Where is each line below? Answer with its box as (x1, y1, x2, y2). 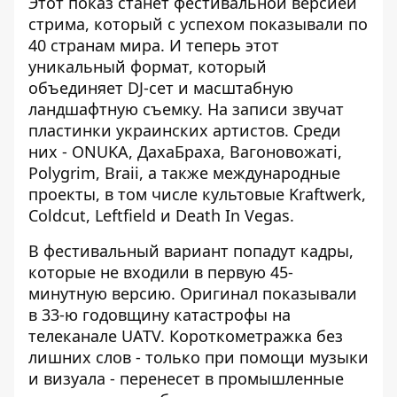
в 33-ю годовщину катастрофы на (28, 304, 291, 325)
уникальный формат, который (28, 56, 267, 77)
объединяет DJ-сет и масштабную (28, 77, 293, 98)
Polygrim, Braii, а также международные (28, 162, 340, 183)
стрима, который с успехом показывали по (28, 13, 368, 35)
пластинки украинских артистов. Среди (28, 120, 341, 141)
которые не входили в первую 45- (28, 261, 293, 283)
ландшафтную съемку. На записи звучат (28, 98, 344, 120)
